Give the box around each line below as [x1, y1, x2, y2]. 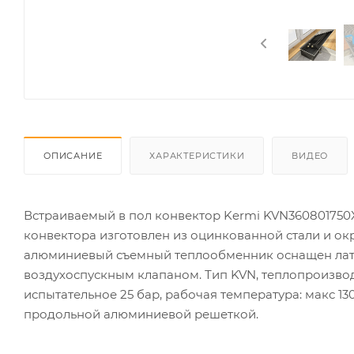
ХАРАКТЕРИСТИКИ [149, 149, 245, 161]
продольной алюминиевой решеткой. [24, 306, 258, 322]
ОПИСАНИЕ [43, 149, 103, 161]
